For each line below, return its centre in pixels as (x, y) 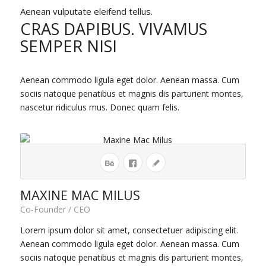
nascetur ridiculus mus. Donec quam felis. (99, 107)
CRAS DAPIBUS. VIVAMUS (113, 28)
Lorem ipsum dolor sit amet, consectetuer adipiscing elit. (129, 230)
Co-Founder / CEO (55, 210)
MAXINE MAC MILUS (80, 195)
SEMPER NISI (68, 46)
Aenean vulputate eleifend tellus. (86, 12)
